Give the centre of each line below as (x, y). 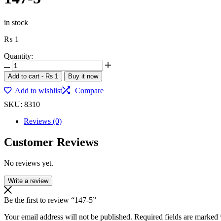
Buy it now (83, 76)
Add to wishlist (39, 90)
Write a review (28, 181)
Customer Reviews (51, 142)
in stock (16, 22)
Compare (90, 90)
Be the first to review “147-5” (50, 200)
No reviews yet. (29, 163)
